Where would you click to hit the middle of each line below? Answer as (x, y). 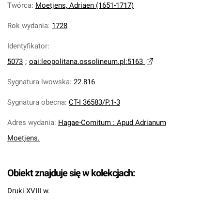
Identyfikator (27, 46)
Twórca (19, 5)
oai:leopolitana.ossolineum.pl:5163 (86, 62)
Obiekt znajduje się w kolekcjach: (71, 173)
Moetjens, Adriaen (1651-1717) (85, 5)
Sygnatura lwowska (39, 82)
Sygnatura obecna (36, 102)
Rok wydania (28, 26)
